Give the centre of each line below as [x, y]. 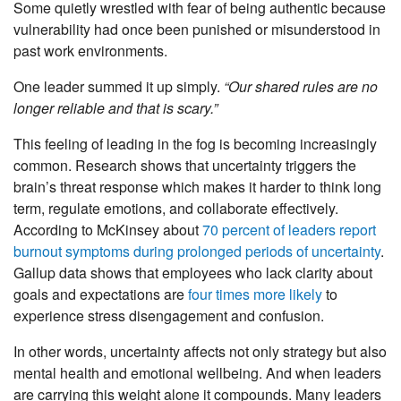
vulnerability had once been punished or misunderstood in [197, 30]
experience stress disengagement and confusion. [169, 316]
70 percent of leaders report [289, 230]
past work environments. [90, 51]
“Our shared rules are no [301, 87]
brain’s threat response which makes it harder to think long [197, 187]
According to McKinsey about [108, 230]
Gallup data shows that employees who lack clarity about [193, 273]
